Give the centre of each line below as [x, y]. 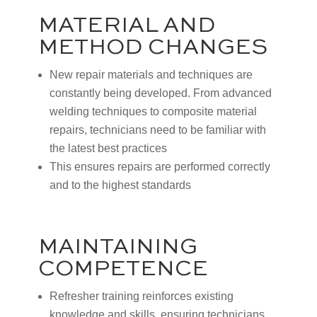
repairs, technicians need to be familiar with [157, 129]
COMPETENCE [123, 269]
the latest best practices [108, 148]
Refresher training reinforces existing [141, 296]
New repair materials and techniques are [151, 74]
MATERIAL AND [127, 25]
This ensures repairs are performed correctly [160, 166]
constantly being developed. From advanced [160, 93]
